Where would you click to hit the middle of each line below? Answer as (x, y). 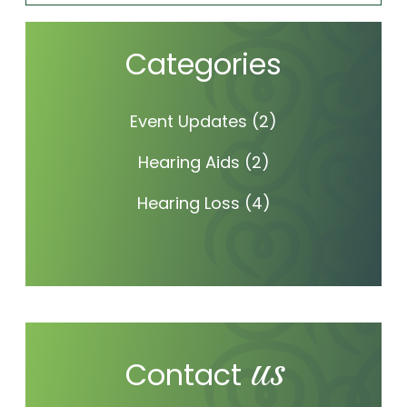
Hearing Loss (188, 203)
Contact (187, 375)
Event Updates (189, 122)
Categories (203, 65)
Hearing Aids (189, 163)
